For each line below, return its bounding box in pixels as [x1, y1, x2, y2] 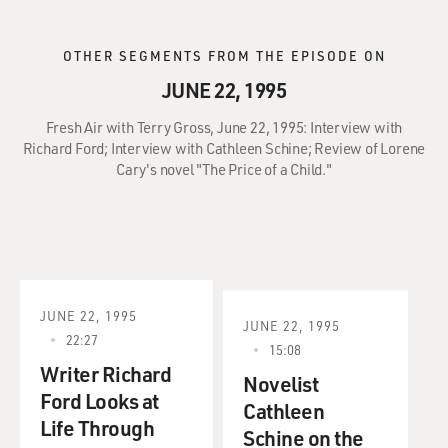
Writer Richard [40, 360, 171, 387]
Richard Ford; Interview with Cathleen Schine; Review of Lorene [22, 138, 426, 158]
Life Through [40, 414, 154, 441]
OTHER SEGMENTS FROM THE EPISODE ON [62, 47, 386, 64]
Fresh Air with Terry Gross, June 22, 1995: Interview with [45, 117, 403, 137]
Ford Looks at [40, 387, 159, 414]
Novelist [243, 370, 318, 397]
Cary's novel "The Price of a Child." [116, 159, 332, 179]
